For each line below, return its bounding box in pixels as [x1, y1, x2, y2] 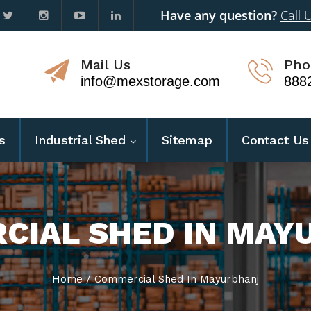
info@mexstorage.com [81, 74, 220, 89]
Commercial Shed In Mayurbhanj [94, 273, 259, 285]
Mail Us [81, 56, 131, 73]
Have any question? [160, 7, 280, 24]
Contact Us [242, 133, 309, 147]
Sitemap [162, 133, 212, 147]
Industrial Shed [35, 133, 126, 147]
